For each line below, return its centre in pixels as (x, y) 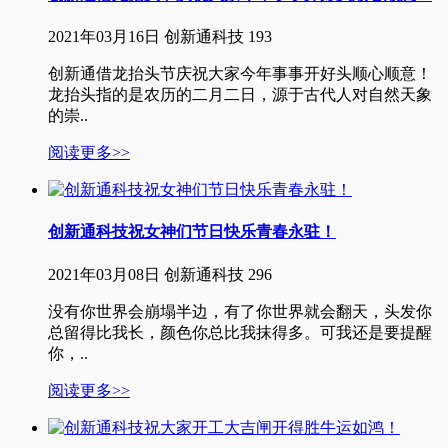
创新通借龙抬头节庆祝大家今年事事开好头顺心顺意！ (240, 74)
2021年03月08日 (104, 274)
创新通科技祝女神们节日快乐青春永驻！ (192, 232)
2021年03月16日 (104, 37)
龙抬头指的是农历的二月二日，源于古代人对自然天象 (240, 95)
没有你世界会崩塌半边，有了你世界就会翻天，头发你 (240, 311)
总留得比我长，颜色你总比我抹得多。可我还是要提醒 (240, 332)
